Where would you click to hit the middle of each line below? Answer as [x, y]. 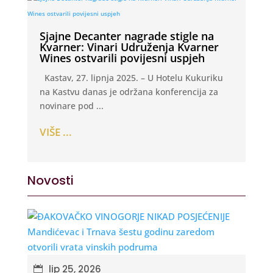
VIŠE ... [55, 132]
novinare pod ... [71, 106]
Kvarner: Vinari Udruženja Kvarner [129, 47]
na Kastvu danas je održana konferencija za [129, 92]
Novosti [50, 180]
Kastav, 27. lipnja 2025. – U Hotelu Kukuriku [131, 78]
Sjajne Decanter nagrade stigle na [126, 36]
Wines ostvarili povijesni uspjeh [122, 58]
